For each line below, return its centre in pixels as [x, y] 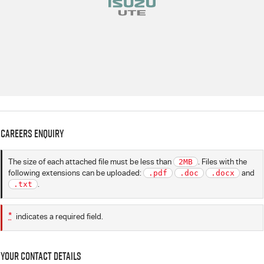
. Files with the [222, 162]
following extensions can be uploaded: [75, 173]
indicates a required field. [59, 217]
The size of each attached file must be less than [91, 162]
